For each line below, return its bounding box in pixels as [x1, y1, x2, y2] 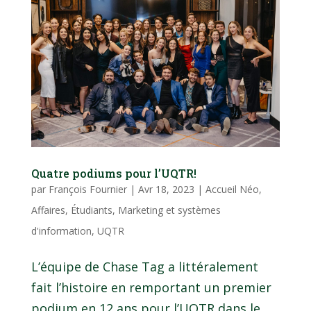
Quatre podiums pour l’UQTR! [31, 166, 196, 181]
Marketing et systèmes [117, 203, 221, 217]
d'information [31, 224, 92, 238]
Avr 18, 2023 [137, 183, 194, 196]
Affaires [31, 203, 65, 217]
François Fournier [48, 183, 127, 196]
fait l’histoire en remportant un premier [31, 279, 271, 296]
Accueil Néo [205, 183, 259, 196]
